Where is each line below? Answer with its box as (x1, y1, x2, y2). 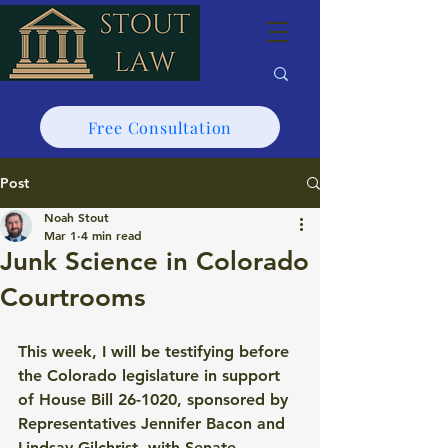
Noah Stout (44, 209, 109, 225)
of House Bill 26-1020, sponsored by (18, 390, 293, 409)
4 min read (81, 227, 142, 243)
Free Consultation (87, 116, 233, 138)
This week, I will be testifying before (18, 342, 294, 361)
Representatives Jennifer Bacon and (18, 414, 290, 433)
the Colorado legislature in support (18, 366, 285, 385)
